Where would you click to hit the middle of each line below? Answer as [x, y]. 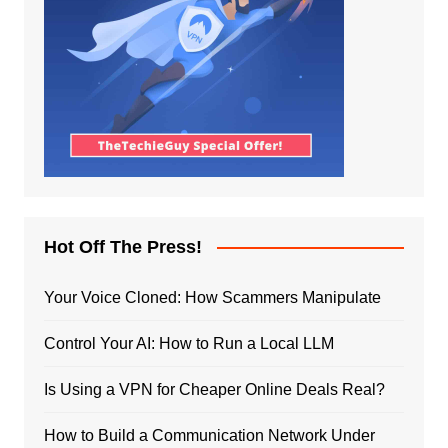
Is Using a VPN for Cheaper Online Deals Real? [214, 389]
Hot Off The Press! [122, 246]
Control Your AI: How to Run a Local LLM [188, 343]
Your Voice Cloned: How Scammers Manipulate [212, 297]
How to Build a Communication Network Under [209, 435]
